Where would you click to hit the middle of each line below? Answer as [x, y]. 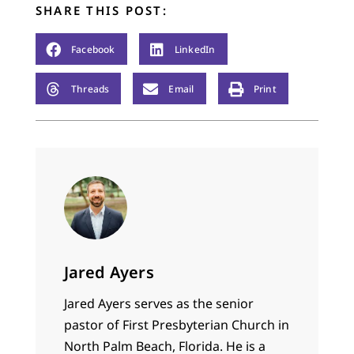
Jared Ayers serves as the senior [158, 304]
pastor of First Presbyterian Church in [176, 325]
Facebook [93, 49]
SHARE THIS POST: [101, 11]
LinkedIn [195, 49]
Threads [90, 88]
